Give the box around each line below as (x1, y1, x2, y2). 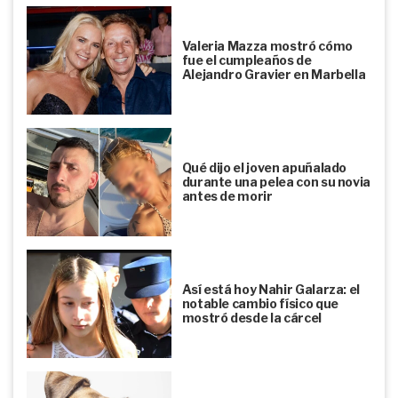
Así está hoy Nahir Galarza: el (181, 281, 361, 297)
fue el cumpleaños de (181, 52, 312, 68)
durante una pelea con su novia (181, 173, 371, 189)
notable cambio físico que (181, 295, 338, 311)
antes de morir (181, 187, 273, 203)
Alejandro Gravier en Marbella (181, 66, 366, 82)
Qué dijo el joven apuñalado (181, 159, 347, 175)
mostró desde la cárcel (181, 309, 322, 325)
